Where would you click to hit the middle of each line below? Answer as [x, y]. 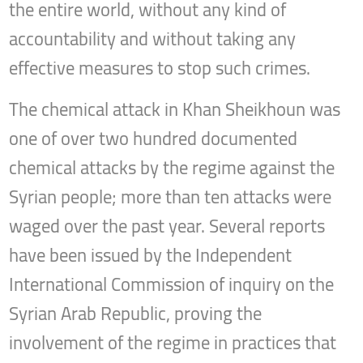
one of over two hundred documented [154, 139]
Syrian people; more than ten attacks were [171, 197]
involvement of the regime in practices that [173, 343]
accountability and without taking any [153, 39]
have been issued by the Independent [151, 256]
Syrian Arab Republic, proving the [136, 314]
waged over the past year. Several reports [167, 226]
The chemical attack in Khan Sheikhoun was [175, 110]
